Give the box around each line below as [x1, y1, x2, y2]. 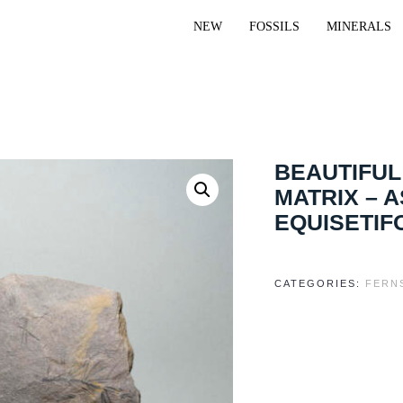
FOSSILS [249, 20, 300, 33]
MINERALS [327, 20, 391, 33]
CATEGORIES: [274, 277, 366, 289]
